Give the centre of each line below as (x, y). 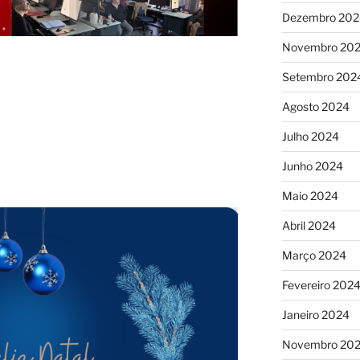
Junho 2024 (312, 166)
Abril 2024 (309, 225)
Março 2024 (314, 255)
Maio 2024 (310, 195)
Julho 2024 (310, 136)
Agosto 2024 (315, 106)
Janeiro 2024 (315, 314)
